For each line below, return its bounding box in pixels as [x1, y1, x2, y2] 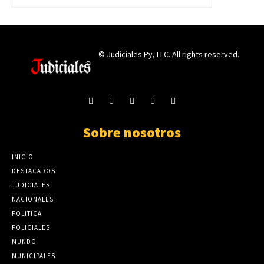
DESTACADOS [12, 167, 55, 176]
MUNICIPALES [12, 252, 55, 260]
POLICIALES [12, 223, 50, 232]
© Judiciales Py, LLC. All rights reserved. [98, 48, 239, 60]
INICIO [12, 153, 34, 161]
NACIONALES [12, 195, 54, 204]
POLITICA [12, 209, 42, 218]
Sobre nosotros [83, 123, 181, 142]
